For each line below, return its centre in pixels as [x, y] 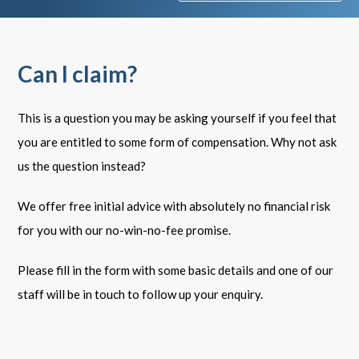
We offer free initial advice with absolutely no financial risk [174, 206]
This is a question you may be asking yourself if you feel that [177, 118]
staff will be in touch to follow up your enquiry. [141, 294]
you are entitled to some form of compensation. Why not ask [177, 142]
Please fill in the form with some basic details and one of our [176, 270]
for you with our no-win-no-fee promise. [125, 230]
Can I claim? [78, 74]
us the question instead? [82, 166]
